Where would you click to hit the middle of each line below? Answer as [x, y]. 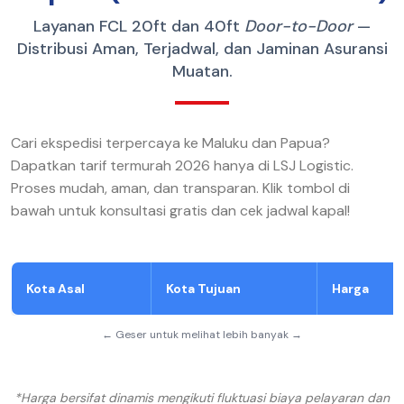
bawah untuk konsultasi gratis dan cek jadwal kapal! [180, 211]
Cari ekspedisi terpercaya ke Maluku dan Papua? [170, 143]
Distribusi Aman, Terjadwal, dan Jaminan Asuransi [202, 49]
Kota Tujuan [203, 289]
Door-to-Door [298, 27]
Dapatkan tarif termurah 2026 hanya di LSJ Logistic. [182, 166]
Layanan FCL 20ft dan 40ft [139, 27]
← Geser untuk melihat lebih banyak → [202, 335]
